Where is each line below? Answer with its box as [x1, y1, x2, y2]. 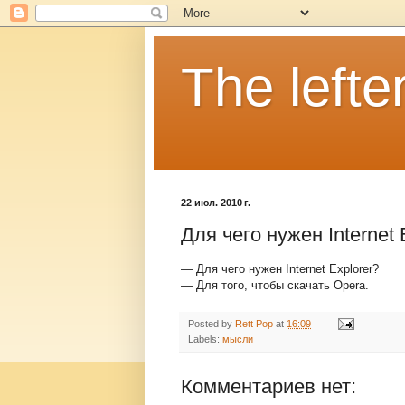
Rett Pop [235, 317, 273, 329]
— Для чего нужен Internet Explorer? [181, 261, 379, 276]
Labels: [188, 333, 222, 344]
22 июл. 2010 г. [181, 197, 250, 208]
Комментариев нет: [181, 374, 356, 398]
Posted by [188, 317, 235, 329]
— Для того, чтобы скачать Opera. [181, 278, 369, 292]
